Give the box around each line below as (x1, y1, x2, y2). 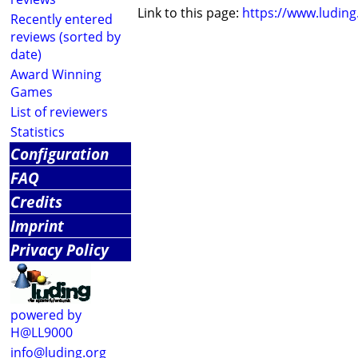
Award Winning (10, 66, 101, 83)
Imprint (10, 215, 64, 237)
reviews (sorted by (10, 28, 121, 46)
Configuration (10, 143, 109, 165)
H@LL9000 (10, 324, 73, 341)
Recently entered (10, 10, 113, 28)
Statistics (10, 123, 65, 141)
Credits (10, 191, 62, 213)
